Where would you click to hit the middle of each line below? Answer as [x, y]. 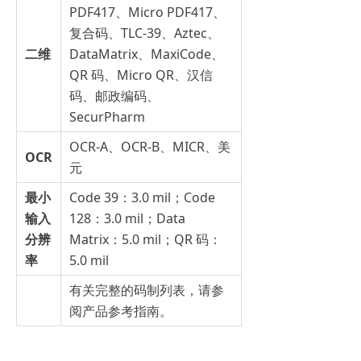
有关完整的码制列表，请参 [147, 290]
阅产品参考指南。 [121, 311]
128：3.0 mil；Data [127, 218]
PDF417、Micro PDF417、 [147, 12]
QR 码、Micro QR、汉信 [141, 75]
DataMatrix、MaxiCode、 [147, 54]
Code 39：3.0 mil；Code [142, 197]
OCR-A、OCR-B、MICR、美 [150, 147]
